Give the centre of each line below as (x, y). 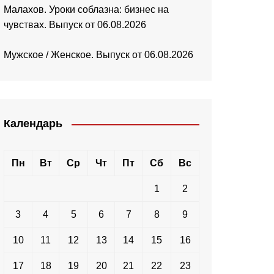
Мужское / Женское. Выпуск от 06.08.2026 (98, 55)
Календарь (33, 124)
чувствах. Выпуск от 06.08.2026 (75, 25)
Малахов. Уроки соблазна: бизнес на (86, 10)
